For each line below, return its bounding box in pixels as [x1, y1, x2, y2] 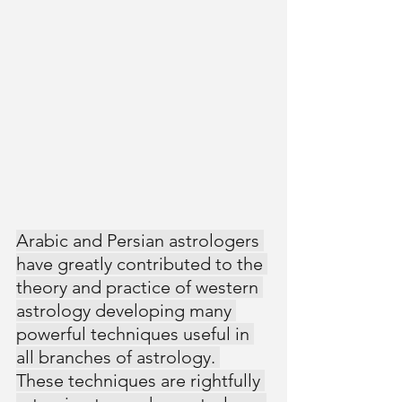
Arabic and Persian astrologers [16, 230, 264, 251]
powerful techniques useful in [16, 323, 254, 345]
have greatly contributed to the [16, 253, 267, 275]
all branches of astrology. [16, 346, 220, 368]
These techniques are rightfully [16, 370, 265, 391]
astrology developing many [16, 300, 236, 321]
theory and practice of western [16, 276, 263, 298]
